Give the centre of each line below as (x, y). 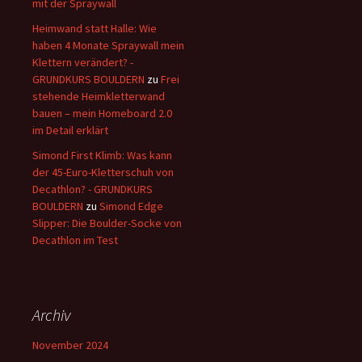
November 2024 (70, 345)
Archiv (51, 314)
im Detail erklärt (70, 130)
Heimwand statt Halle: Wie (95, 28)
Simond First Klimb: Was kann (102, 155)
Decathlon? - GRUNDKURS (93, 189)
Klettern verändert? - (83, 62)
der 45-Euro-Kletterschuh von (103, 172)
